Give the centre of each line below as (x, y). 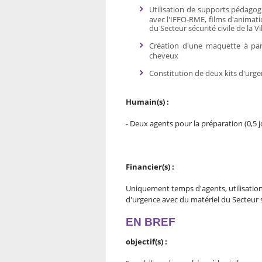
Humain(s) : (147, 102)
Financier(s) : (150, 167)
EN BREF (151, 222)
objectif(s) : (146, 242)
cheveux (164, 56)
